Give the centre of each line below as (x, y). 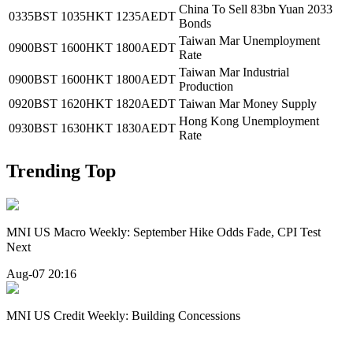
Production (206, 86)
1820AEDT (146, 103)
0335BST (33, 16)
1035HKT (87, 16)
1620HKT (87, 103)
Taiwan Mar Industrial (234, 72)
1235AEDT (146, 16)
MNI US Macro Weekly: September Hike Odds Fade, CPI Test (163, 232)
